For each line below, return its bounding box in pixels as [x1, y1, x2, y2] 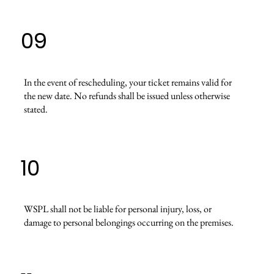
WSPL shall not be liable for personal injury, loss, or [23, 202, 212, 216]
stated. [23, 102, 48, 116]
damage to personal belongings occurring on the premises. [23, 216, 234, 229]
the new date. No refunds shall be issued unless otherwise [23, 89, 230, 102]
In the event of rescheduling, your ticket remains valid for [23, 75, 232, 89]
